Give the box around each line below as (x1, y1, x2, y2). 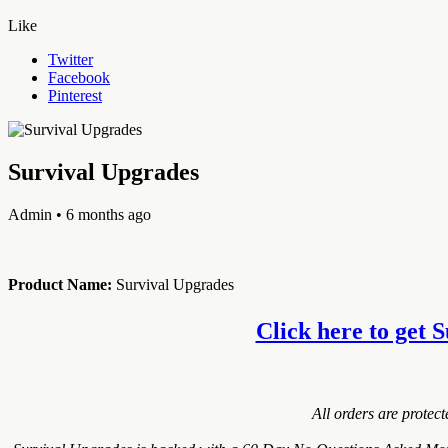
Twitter (48, 50, 93, 68)
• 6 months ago (52, 205, 151, 223)
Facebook (48, 68, 110, 86)
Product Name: (8, 275, 112, 293)
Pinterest (48, 86, 102, 104)
